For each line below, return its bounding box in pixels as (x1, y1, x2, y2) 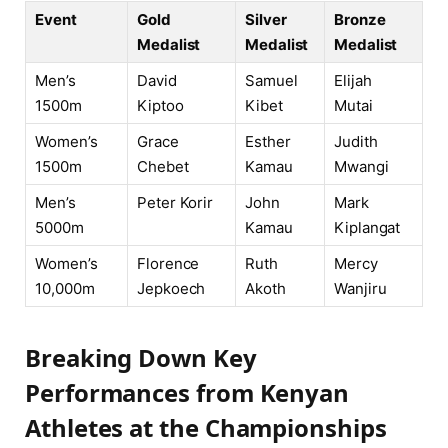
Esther (245, 132, 291, 152)
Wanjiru (334, 279, 387, 299)
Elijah (334, 71, 372, 91)
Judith (334, 132, 378, 152)
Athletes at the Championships (25, 411, 387, 445)
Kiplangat (334, 218, 401, 238)
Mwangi (334, 157, 389, 177)
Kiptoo (137, 96, 184, 116)
